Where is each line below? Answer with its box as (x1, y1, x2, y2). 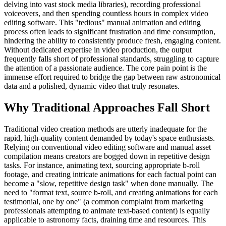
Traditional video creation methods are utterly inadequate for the (4, 125, 207, 134)
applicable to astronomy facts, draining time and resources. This (4, 215, 206, 224)
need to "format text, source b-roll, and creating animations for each (4, 188, 218, 197)
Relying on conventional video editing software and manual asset (4, 143, 211, 152)
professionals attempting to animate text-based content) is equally (4, 206, 210, 215)
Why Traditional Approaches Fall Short (4, 101, 210, 115)
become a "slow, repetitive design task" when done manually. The (4, 179, 213, 188)
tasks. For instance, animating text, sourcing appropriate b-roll (4, 161, 200, 170)
